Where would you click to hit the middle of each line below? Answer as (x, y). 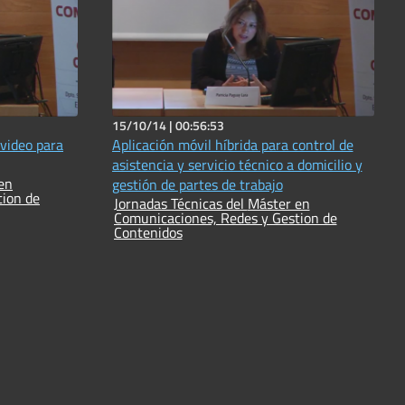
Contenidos (148, 233)
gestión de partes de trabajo (197, 185)
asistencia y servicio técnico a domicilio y (237, 165)
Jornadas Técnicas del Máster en (180, 204)
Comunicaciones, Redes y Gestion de (225, 218)
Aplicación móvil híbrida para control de (232, 145)
